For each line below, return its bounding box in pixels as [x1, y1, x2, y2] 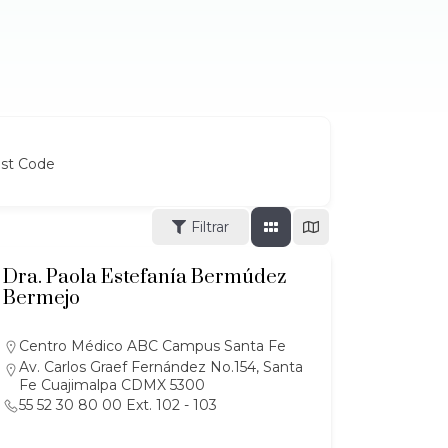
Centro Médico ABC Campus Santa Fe [18, 337, 286, 355]
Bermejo [2, 286, 80, 311]
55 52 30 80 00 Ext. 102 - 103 [18, 396, 217, 414]
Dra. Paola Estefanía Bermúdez [2, 265, 286, 290]
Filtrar [191, 218, 229, 236]
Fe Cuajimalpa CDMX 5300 [18, 376, 205, 394]
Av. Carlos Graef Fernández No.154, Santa [18, 358, 303, 376]
